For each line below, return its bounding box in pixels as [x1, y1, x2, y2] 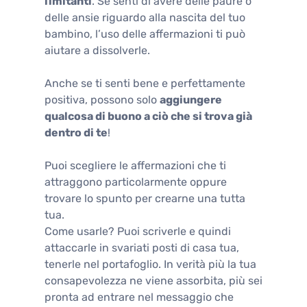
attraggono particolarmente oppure [45, 175, 227, 188]
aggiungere [160, 93, 222, 106]
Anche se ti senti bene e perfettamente [45, 76, 245, 90]
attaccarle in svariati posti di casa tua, [45, 241, 239, 254]
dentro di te [45, 125, 108, 139]
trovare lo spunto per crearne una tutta [45, 191, 245, 205]
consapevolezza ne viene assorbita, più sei [45, 273, 262, 287]
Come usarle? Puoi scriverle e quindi [45, 224, 231, 238]
